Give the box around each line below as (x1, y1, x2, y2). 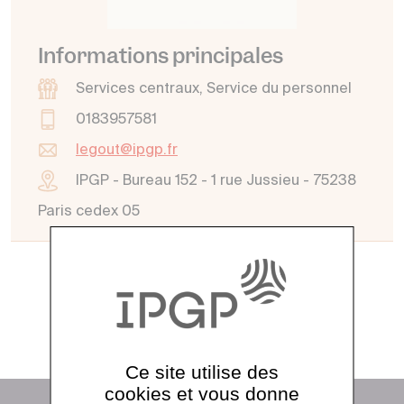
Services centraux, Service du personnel (76, 82, 352, 96)
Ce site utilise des (125, 362, 279, 382)
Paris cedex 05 (38, 205, 140, 219)
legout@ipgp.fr (76, 143, 178, 158)
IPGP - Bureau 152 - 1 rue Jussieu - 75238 (76, 174, 356, 188)
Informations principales (38, 41, 283, 69)
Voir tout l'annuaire (116, 309, 267, 326)
